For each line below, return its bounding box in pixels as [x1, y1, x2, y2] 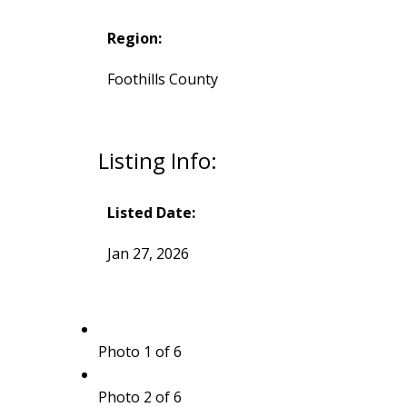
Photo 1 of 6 [97, 341, 182, 362]
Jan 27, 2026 [106, 243, 189, 263]
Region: [106, 27, 162, 48]
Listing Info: [97, 144, 217, 175]
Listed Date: [106, 202, 195, 223]
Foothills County [106, 68, 218, 89]
